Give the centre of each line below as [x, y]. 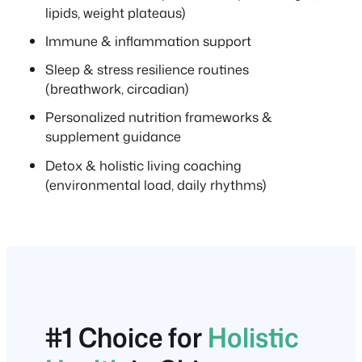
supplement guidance [113, 137]
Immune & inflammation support [148, 40]
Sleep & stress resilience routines [147, 69]
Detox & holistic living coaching [143, 165]
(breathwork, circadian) [117, 89]
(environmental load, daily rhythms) [156, 184]
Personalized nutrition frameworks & [159, 117]
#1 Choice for [126, 337]
